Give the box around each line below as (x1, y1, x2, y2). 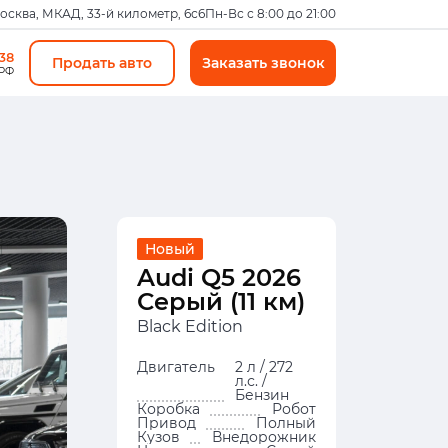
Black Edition (137, 317, 243, 336)
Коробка (137, 400, 200, 418)
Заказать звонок (270, 54, 325, 72)
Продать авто (52, 54, 152, 72)
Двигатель (137, 358, 215, 376)
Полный (256, 414, 316, 432)
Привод (137, 414, 196, 432)
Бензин (235, 386, 289, 404)
